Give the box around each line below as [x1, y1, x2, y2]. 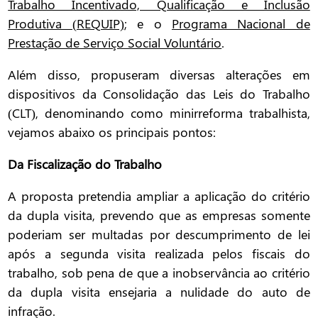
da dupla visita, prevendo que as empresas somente [8, 207, 310, 224]
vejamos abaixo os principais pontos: [8, 124, 216, 141]
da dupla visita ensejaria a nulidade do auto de [8, 283, 310, 301]
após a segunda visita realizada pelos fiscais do [8, 245, 310, 263]
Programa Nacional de [171, 15, 310, 33]
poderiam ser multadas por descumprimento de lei [8, 226, 310, 243]
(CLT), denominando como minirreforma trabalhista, [8, 104, 310, 122]
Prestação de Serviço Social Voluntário [8, 34, 222, 52]
